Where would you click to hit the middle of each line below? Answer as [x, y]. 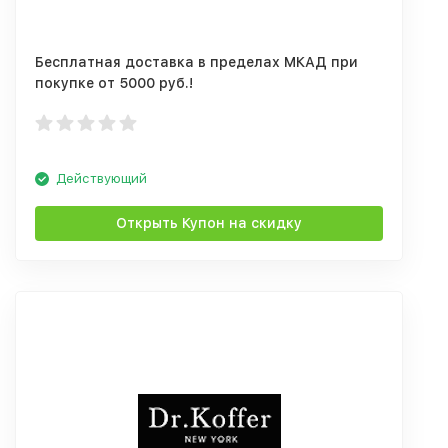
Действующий [101, 178]
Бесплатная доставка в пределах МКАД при [196, 62]
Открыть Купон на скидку [209, 223]
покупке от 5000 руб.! [114, 83]
